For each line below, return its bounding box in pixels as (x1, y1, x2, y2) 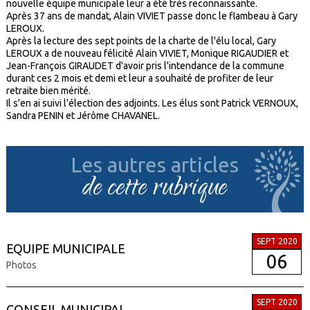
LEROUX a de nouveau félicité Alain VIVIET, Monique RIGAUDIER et (6, 48, 289, 60)
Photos (6, 259, 37, 271)
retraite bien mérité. (6, 85, 91, 97)
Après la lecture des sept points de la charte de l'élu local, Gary (6, 35, 276, 47)
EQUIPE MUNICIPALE (6, 241, 125, 256)
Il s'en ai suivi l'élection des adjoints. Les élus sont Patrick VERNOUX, (6, 98, 298, 109)
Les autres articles (71, 153, 239, 177)
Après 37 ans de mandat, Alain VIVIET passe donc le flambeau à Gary (6, 10, 298, 22)
